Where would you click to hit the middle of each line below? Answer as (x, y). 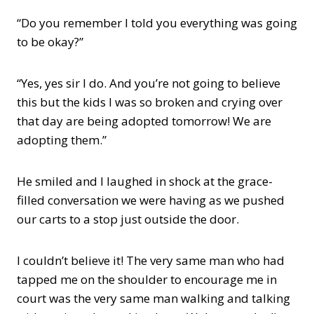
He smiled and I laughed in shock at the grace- (145, 181)
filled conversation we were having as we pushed (151, 200)
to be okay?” (50, 42)
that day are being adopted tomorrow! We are (144, 121)
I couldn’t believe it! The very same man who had (151, 260)
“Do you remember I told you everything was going (157, 23)
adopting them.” (62, 140)
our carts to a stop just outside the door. (128, 219)
